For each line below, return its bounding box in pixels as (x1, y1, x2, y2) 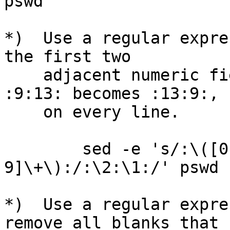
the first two (4, 47, 131, 66)
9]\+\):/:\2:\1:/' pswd (4, 158, 219, 177)
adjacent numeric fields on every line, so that (4, 66, 43, 84)
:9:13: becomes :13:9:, (4, 84, 219, 103)
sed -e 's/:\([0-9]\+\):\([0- (4, 140, 82, 158)
